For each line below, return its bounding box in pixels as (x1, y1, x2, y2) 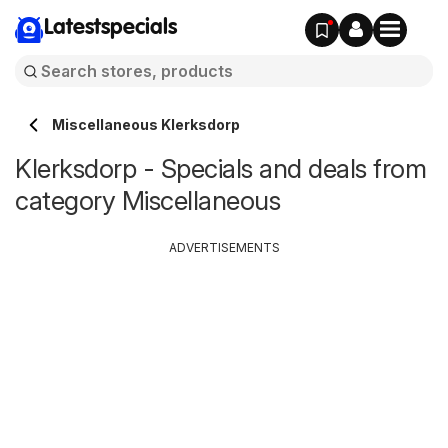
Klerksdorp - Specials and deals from (15, 153, 426, 184)
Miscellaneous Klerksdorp (52, 116, 240, 133)
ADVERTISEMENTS (168, 240, 280, 255)
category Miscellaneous (15, 185, 280, 216)
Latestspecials (44, 17, 177, 39)
